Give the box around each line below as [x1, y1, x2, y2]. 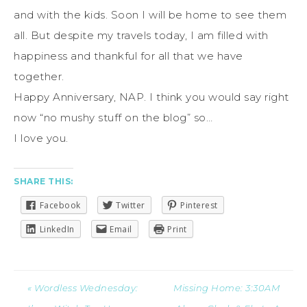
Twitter [116, 199, 145, 211]
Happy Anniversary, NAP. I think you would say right [14, 90, 289, 103]
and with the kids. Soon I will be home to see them [14, 8, 286, 21]
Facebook [39, 199, 81, 211]
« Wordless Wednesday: [27, 282, 138, 294]
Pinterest [180, 199, 218, 211]
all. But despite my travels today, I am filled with [14, 28, 269, 42]
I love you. [14, 131, 71, 145]
